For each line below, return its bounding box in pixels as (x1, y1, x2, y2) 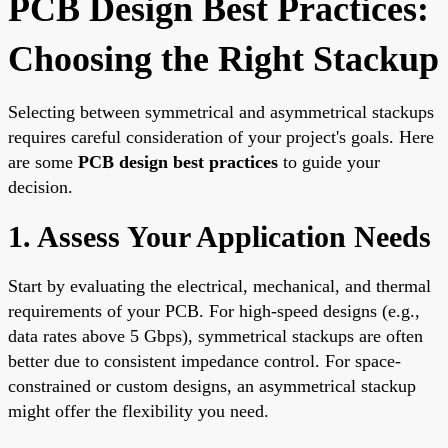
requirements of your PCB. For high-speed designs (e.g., (8, 300, 420, 321)
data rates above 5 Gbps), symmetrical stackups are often (8, 325, 423, 346)
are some (8, 151, 78, 172)
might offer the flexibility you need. (8, 400, 269, 421)
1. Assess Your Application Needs (8, 219, 431, 253)
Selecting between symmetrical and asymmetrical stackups (8, 101, 434, 122)
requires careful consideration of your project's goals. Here (8, 126, 434, 147)
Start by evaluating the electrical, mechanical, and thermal (8, 275, 431, 296)
